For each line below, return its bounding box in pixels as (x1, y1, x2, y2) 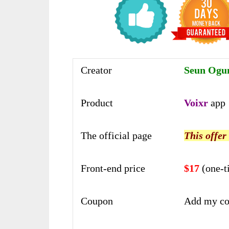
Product (81, 97, 113, 108)
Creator (81, 64, 112, 76)
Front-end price (81, 162, 145, 174)
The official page (81, 129, 152, 141)
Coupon (81, 195, 113, 207)
